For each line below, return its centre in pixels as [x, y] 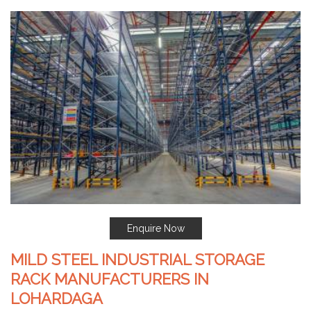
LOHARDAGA [57, 298]
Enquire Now [155, 228]
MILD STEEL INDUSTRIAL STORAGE [137, 259]
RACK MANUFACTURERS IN [110, 279]
